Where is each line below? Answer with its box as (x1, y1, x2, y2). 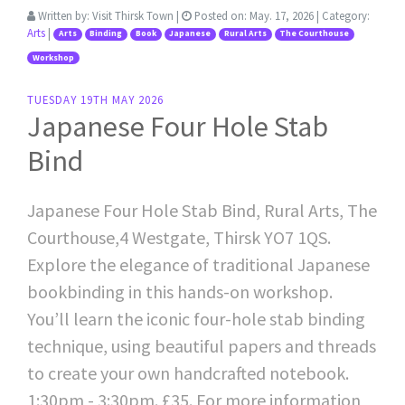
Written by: (35, 8, 92, 24)
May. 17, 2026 (250, 8, 314, 24)
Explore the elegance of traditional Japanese (27, 253, 370, 277)
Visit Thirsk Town (92, 8, 174, 24)
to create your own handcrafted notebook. (27, 362, 349, 385)
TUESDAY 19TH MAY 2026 (27, 92, 164, 108)
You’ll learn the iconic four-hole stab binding (27, 307, 365, 331)
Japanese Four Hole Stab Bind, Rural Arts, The (27, 199, 377, 222)
